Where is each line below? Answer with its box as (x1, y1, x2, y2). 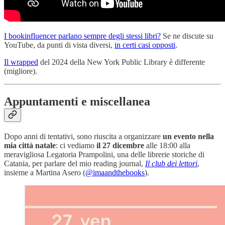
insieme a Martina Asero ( (4, 168, 85, 177)
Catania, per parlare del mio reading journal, (4, 159, 145, 168)
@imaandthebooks (85, 168, 145, 177)
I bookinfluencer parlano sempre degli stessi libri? (4, 32, 161, 41)
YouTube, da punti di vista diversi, (4, 41, 115, 50)
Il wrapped (4, 58, 38, 67)
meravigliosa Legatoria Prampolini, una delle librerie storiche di (4, 150, 204, 159)
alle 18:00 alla (144, 141, 190, 150)
